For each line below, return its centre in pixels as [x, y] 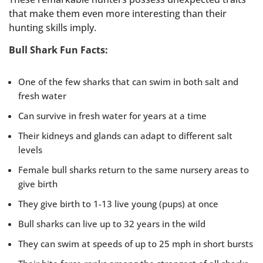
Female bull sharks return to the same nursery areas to [134, 169]
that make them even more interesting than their [118, 13]
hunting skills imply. [53, 27]
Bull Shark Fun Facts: [58, 50]
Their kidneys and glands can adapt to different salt [125, 135]
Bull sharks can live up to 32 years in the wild [112, 223]
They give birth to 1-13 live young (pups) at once [118, 203]
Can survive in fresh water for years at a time [112, 115]
